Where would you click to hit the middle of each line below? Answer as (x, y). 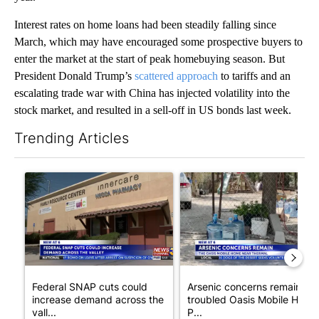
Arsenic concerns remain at (250, 286)
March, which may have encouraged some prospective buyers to (158, 41)
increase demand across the (98, 299)
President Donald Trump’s (74, 75)
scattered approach (176, 75)
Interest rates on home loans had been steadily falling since (145, 24)
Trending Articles (72, 138)
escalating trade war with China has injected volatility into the (152, 93)
